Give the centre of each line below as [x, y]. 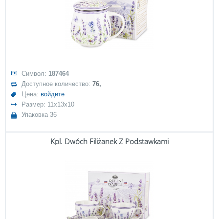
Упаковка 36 [39, 115]
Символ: [35, 74]
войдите [53, 94]
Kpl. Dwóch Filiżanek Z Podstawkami [109, 141]
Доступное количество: [57, 84]
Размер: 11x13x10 [48, 104]
